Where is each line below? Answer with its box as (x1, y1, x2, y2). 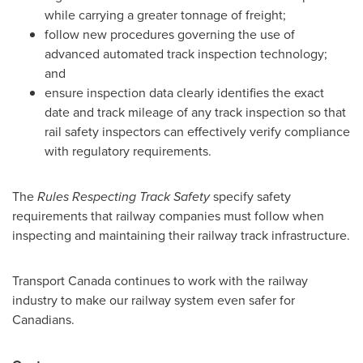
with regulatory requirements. (45, 142, 211, 160)
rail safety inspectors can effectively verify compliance (45, 122, 350, 141)
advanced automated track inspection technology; (45, 45, 327, 63)
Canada (68, 271, 111, 290)
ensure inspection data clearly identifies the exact (45, 83, 324, 102)
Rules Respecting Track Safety (37, 187, 210, 206)
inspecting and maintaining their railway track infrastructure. (12, 226, 350, 245)
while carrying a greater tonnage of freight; (45, 6, 286, 24)
